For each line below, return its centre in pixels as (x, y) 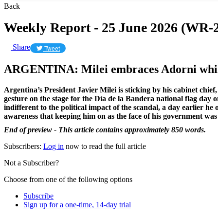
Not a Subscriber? (31, 163)
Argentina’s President (40, 90)
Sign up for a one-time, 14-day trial (77, 204)
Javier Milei (97, 90)
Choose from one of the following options (68, 179)
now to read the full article (105, 146)
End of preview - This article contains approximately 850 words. (105, 129)
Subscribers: (24, 146)
